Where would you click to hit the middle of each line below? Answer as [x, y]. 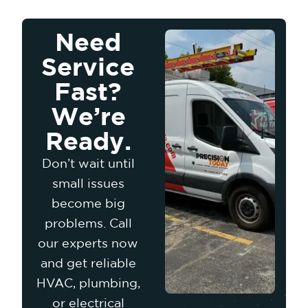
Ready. [88, 140]
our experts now [88, 242]
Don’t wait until [88, 163]
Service [88, 66]
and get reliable [88, 262]
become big [88, 202]
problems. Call [88, 222]
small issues [88, 183]
